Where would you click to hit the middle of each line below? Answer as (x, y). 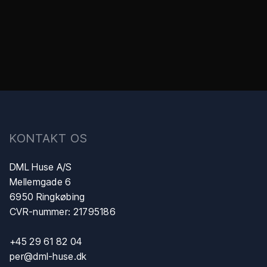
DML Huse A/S (41, 167)
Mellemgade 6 (41, 181)
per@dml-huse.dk (48, 256)
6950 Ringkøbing (47, 196)
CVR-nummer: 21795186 (63, 211)
